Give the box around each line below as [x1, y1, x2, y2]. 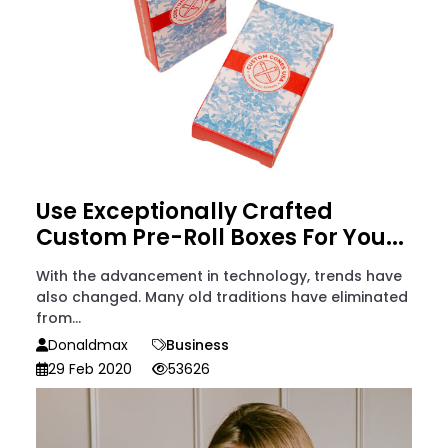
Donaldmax [48, 334, 128, 355]
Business [166, 334, 229, 355]
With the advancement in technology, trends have [36, 265, 402, 286]
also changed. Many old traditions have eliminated [36, 286, 408, 307]
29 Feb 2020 [48, 358, 132, 379]
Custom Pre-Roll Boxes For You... [36, 221, 404, 253]
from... [36, 307, 81, 328]
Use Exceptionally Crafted [36, 195, 333, 227]
